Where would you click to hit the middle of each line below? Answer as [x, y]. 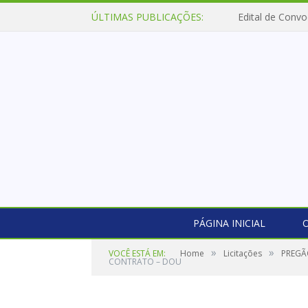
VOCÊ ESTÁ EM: [137, 253]
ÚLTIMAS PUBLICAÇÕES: [147, 17]
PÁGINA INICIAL [229, 223]
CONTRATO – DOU [145, 262]
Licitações [243, 253]
